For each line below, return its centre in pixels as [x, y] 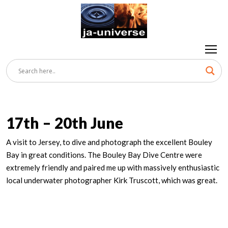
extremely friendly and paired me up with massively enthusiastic [113, 168]
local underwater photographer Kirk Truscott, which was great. [112, 180]
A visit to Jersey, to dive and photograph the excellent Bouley [109, 142]
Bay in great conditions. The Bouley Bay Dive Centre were [104, 155]
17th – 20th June [65, 123]
